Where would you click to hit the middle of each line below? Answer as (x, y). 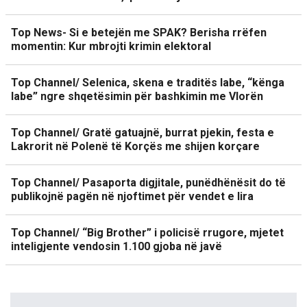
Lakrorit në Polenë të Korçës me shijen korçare (135, 146)
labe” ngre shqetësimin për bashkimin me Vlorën (137, 96)
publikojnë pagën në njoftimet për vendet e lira (132, 196)
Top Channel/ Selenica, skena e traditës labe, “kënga (148, 83)
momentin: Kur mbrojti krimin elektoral (111, 46)
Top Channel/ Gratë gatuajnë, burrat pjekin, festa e (143, 133)
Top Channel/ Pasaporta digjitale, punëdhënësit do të (148, 183)
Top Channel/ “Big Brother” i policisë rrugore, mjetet (147, 233)
